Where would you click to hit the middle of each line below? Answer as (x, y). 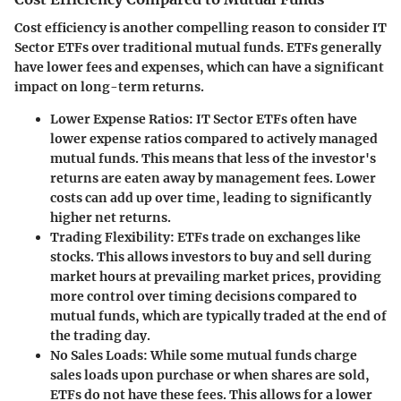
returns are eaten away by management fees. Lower (213, 178)
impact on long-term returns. (109, 87)
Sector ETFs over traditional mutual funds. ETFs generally (198, 47)
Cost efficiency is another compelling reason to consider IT (200, 28)
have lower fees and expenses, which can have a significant (199, 67)
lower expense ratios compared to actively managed (214, 139)
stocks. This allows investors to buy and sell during (211, 257)
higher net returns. (111, 218)
